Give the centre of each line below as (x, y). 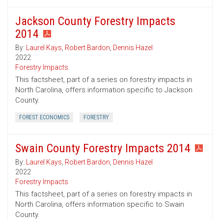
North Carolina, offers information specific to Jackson (104, 90)
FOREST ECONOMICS (44, 118)
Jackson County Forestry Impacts (95, 21)
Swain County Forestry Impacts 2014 (103, 149)
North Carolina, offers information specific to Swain (100, 205)
